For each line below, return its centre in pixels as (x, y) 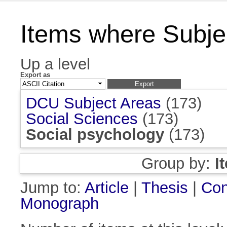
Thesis (165, 188)
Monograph (60, 204)
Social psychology (95, 135)
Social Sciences (82, 119)
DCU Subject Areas (93, 103)
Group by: (178, 164)
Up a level (55, 64)
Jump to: (52, 188)
